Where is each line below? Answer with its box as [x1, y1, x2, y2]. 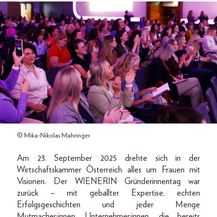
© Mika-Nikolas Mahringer [17, 132, 90, 139]
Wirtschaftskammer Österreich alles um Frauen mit [17, 165, 200, 174]
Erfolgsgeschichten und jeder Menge [17, 200, 200, 209]
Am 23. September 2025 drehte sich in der [17, 154, 200, 163]
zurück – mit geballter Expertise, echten [17, 188, 200, 198]
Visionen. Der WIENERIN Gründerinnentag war [17, 177, 200, 186]
